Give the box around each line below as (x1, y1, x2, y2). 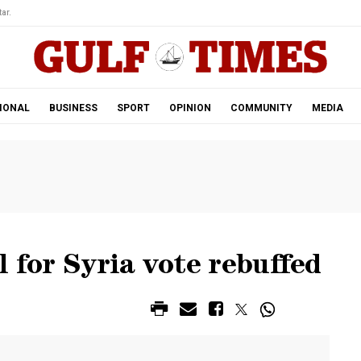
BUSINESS (48, 102, 98, 114)
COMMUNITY (230, 102, 293, 114)
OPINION (168, 102, 211, 114)
